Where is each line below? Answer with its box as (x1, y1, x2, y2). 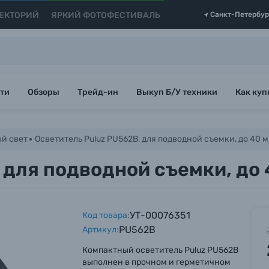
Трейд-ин (77, 87, 118, 97)
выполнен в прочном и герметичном (82, 257, 231, 267)
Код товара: (82, 210, 130, 220)
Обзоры (28, 87, 59, 97)
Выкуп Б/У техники (136, 87, 217, 97)
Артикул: (82, 225, 119, 235)
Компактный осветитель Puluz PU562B (82, 245, 239, 255)
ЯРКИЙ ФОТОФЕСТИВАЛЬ (50, 10, 160, 20)
